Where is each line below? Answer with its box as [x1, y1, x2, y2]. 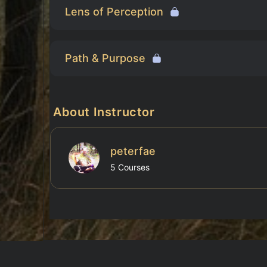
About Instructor [53, 105, 155, 119]
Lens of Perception [65, 5, 163, 18]
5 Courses [110, 162, 150, 172]
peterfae [110, 145, 156, 157]
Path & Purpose [65, 52, 145, 64]
